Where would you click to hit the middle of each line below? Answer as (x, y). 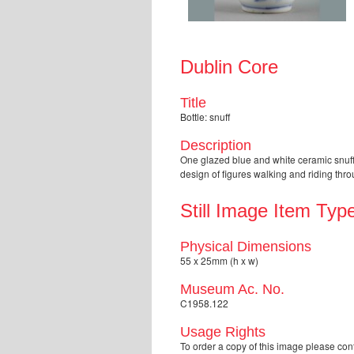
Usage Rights (223, 331)
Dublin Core (229, 66)
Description (216, 145)
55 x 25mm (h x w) (219, 260)
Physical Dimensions (246, 246)
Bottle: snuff (205, 116)
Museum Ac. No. (232, 289)
